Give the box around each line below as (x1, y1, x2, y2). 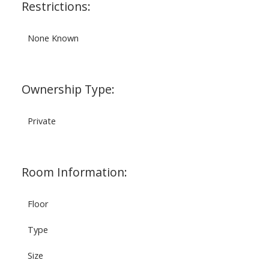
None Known (27, 32, 79, 44)
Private (27, 115, 56, 127)
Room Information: (21, 164, 127, 181)
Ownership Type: (21, 81, 115, 98)
